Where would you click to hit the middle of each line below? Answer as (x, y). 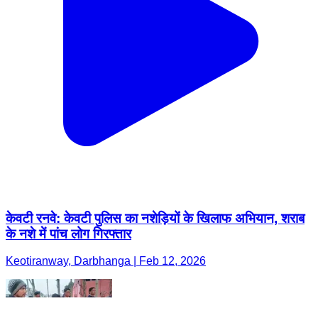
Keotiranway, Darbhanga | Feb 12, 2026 (106, 261)
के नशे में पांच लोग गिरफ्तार (68, 234)
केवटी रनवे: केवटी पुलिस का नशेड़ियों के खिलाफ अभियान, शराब (155, 218)
